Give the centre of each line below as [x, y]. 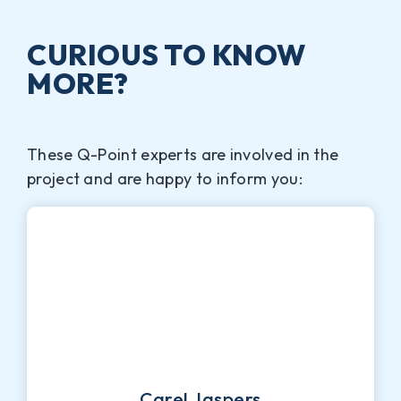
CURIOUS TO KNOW [166, 54]
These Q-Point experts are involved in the [183, 154]
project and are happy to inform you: [165, 178]
